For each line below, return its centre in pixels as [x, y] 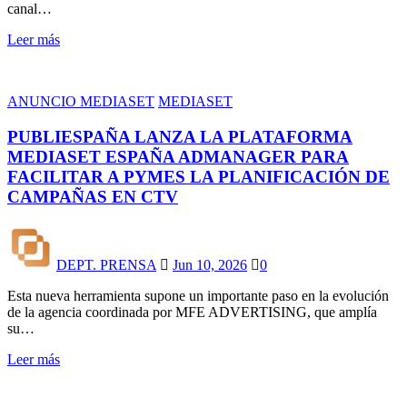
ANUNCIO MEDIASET [81, 102]
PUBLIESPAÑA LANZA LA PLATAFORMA [180, 136]
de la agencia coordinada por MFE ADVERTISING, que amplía [192, 312]
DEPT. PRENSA [106, 264]
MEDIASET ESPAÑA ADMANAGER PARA [178, 156]
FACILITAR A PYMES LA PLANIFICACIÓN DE [199, 176]
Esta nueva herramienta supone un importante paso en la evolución [198, 295]
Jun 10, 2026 [210, 264]
